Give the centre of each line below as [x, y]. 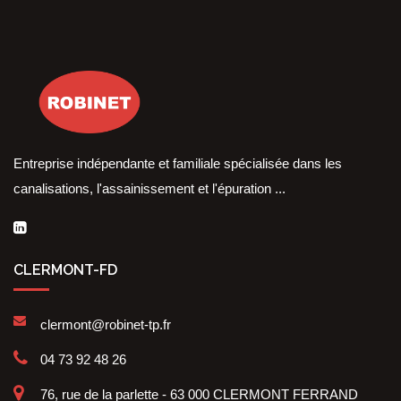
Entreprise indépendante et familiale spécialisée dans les [178, 164]
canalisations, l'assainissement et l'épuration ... [149, 189]
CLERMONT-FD [65, 270]
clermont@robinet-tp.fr [106, 325]
